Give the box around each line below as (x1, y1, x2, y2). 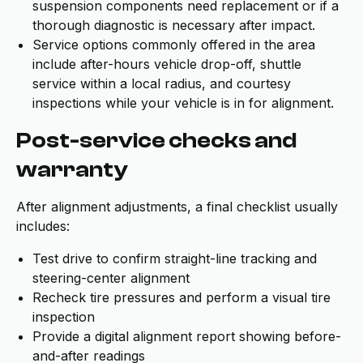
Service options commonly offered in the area (32, 36, 315, 53)
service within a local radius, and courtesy (32, 75, 291, 92)
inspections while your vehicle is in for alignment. (32, 95, 334, 111)
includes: (16, 218, 70, 234)
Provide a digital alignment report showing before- (32, 328, 341, 344)
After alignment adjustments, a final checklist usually (16, 199, 338, 215)
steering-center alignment (32, 270, 190, 286)
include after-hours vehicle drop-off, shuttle (32, 56, 301, 72)
